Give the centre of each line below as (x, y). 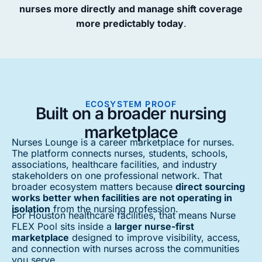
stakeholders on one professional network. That (117, 175)
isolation (31, 208)
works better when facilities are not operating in (122, 197)
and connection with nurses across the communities (125, 248)
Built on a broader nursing (131, 113)
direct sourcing (210, 186)
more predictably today (130, 24)
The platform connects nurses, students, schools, (120, 153)
